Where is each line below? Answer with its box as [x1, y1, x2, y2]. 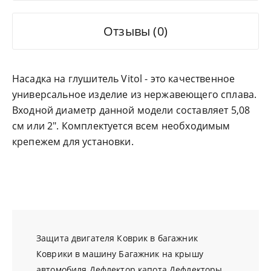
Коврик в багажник [117, 232, 198, 244]
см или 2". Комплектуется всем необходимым [12, 119, 230, 133]
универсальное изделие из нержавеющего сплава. [12, 88, 257, 102]
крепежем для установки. [12, 135, 134, 149]
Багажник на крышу [119, 248, 203, 260]
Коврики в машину [36, 248, 117, 260]
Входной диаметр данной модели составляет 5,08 [12, 103, 250, 117]
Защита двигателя [36, 232, 115, 244]
